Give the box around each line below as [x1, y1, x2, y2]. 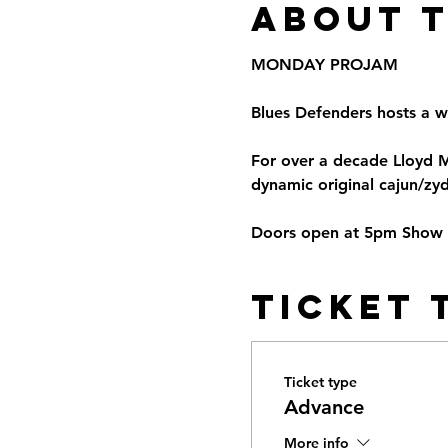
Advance [283, 395, 364, 419]
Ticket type [283, 373, 357, 391]
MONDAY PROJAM [250, 55, 398, 74]
